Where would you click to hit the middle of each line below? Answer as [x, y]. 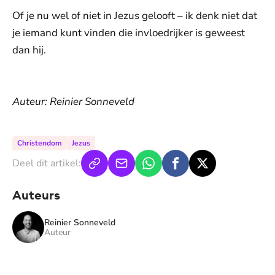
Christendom [40, 143]
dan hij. [29, 50]
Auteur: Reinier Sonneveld [73, 102]
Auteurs [36, 195]
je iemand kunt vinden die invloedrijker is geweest [129, 33]
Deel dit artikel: [47, 163]
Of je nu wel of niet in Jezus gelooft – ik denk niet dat [135, 16]
